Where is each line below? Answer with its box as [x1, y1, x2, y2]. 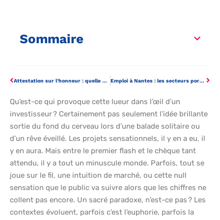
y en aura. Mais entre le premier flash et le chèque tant [10, 146, 196, 156]
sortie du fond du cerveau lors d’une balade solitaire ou [10, 122, 200, 131]
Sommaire [20, 31, 83, 47]
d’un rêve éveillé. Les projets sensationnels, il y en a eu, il [10, 134, 205, 143]
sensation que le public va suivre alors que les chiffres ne [10, 183, 206, 192]
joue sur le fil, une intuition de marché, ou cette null [10, 171, 187, 180]
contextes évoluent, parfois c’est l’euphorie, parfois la [10, 208, 194, 217]
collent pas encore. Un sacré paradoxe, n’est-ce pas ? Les [10, 195, 206, 205]
